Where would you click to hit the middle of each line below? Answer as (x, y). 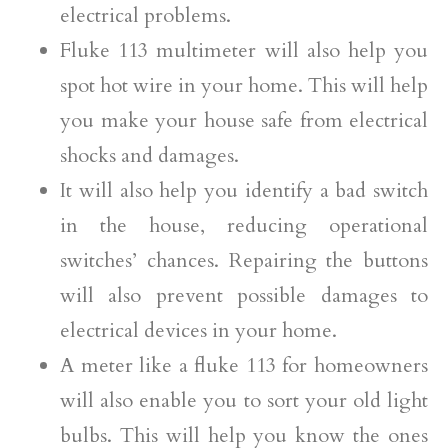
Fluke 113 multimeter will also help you (244, 51)
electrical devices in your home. (198, 331)
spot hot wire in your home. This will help (244, 86)
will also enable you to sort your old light (244, 401)
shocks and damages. (149, 156)
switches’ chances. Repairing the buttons (244, 261)
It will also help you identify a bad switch (244, 191)
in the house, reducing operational (244, 226)
